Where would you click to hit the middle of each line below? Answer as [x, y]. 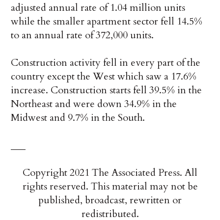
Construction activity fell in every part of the [106, 62]
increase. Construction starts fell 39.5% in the [107, 90]
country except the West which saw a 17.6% [104, 76]
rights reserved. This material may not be [110, 186]
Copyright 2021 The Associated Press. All [110, 172]
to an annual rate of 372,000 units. [82, 35]
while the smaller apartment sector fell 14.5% [107, 21]
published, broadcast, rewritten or [110, 200]
